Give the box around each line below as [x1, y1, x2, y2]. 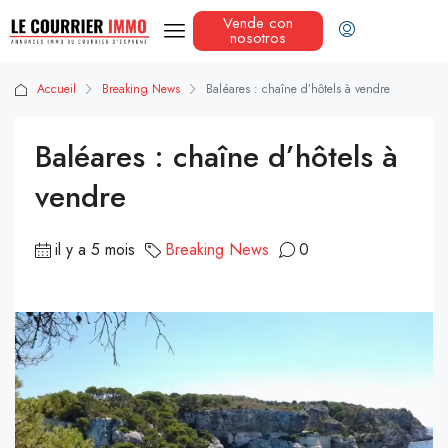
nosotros [229, 27, 286, 50]
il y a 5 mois [55, 238, 135, 262]
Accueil [37, 80, 76, 99]
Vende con [222, 12, 293, 35]
